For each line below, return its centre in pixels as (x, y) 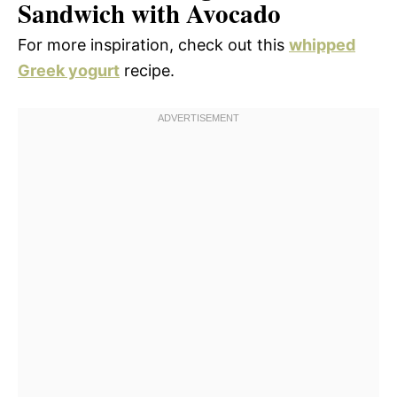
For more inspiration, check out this (153, 44)
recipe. (147, 70)
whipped (322, 44)
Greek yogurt (69, 70)
